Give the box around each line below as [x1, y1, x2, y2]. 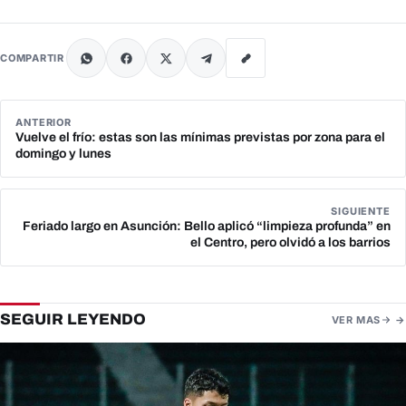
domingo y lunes [15, 147, 111, 161]
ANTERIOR [15, 116, 72, 130]
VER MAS [331, 313, 381, 326]
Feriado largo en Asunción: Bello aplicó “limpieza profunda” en [23, 219, 391, 234]
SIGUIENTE [331, 205, 391, 218]
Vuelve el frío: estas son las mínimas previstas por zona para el [15, 130, 385, 145]
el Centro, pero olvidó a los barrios [190, 236, 391, 250]
